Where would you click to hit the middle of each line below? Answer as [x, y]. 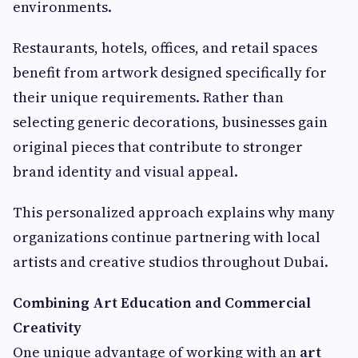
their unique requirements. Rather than [148, 97]
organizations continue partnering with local [167, 237]
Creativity [47, 328]
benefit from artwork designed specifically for [170, 73]
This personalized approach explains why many [174, 213]
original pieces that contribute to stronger [158, 147]
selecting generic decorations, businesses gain [170, 122]
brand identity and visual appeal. [125, 172]
